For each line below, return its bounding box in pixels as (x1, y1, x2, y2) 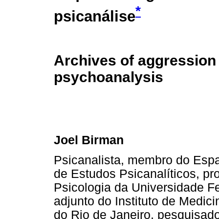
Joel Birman (54, 133, 124, 147)
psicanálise (54, 7, 135, 25)
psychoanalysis (54, 69, 163, 86)
